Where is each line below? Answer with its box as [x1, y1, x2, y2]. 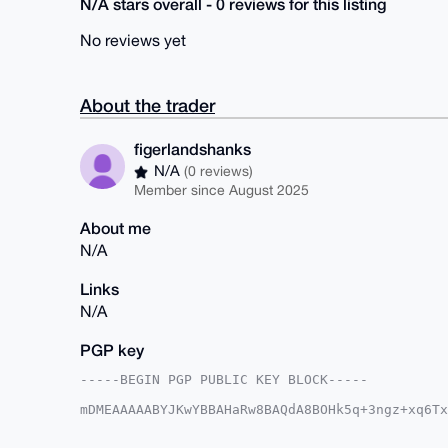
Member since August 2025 [134, 181, 309, 198]
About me [80, 218, 151, 237]
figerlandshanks [134, 139, 251, 159]
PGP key [80, 340, 144, 359]
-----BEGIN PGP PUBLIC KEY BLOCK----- [80, 372, 368, 387]
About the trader [80, 94, 215, 116]
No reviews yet [80, 31, 186, 49]
